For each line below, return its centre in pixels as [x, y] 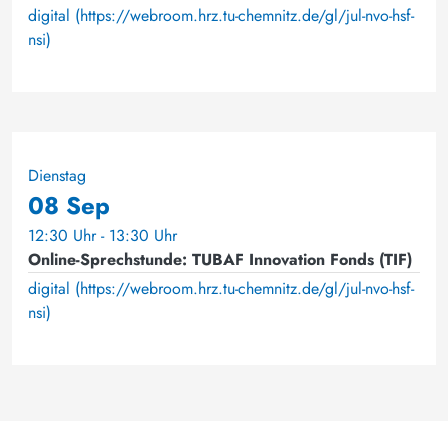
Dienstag [57, 175]
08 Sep [69, 205]
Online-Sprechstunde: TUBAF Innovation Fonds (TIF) [220, 259]
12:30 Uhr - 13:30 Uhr [102, 235]
